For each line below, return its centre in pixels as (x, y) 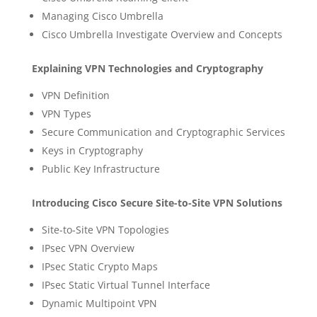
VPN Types (66, 114)
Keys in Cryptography (92, 150)
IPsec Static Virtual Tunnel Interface (126, 285)
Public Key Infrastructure (100, 169)
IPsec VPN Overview (88, 248)
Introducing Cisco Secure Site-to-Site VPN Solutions (157, 203)
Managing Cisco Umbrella (102, 16)
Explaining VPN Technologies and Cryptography (147, 68)
